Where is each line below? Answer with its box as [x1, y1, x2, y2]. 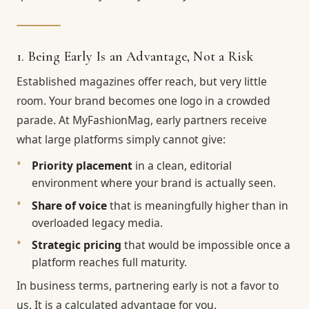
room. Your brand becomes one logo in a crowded [17, 93, 270, 109]
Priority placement [32, 158, 133, 174]
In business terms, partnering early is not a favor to [17, 277, 279, 293]
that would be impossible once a [121, 237, 291, 252]
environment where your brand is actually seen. [32, 175, 277, 191]
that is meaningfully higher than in [107, 197, 289, 213]
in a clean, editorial [132, 158, 232, 174]
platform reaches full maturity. [32, 254, 188, 270]
